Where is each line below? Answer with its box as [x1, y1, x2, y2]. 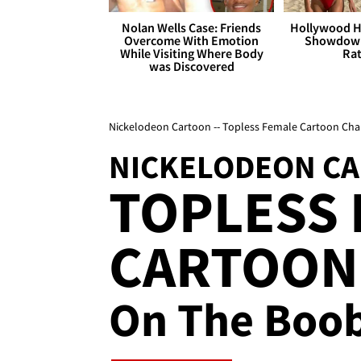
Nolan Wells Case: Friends [122, 19, 262, 36]
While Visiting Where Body [119, 45, 263, 62]
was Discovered [148, 58, 234, 75]
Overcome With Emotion [124, 32, 259, 49]
